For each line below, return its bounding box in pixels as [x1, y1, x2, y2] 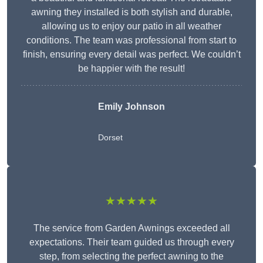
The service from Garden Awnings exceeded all [33, 223, 230, 234]
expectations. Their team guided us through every [29, 237, 234, 248]
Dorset [98, 133, 123, 143]
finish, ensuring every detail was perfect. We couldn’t [22, 49, 241, 60]
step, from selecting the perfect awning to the [39, 251, 224, 262]
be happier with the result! [78, 63, 185, 74]
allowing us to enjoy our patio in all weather [42, 21, 221, 32]
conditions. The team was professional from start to [26, 35, 237, 46]
